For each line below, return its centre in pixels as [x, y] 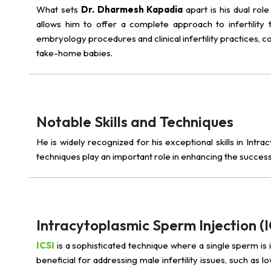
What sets [59, 9]
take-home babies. [74, 53]
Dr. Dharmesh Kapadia [132, 9]
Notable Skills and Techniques [135, 122]
